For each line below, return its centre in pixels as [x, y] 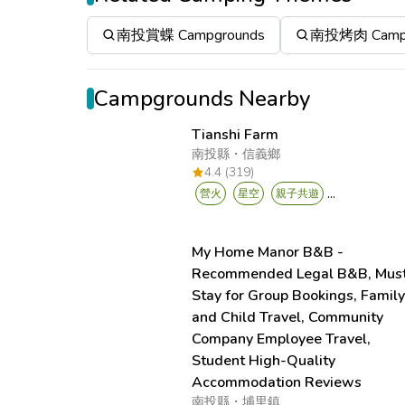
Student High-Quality [264, 361]
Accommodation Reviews [277, 382]
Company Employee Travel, [282, 339]
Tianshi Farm [235, 135]
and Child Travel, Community [288, 317]
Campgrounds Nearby [202, 99]
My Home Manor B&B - [268, 252]
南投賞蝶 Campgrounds [191, 35]
